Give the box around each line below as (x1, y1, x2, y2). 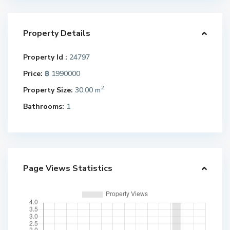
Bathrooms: (23, 101, 65, 111)
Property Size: (23, 85, 73, 95)
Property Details (23, 27, 91, 39)
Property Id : (23, 52, 68, 62)
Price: (23, 68, 43, 79)
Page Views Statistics (23, 162, 113, 174)
